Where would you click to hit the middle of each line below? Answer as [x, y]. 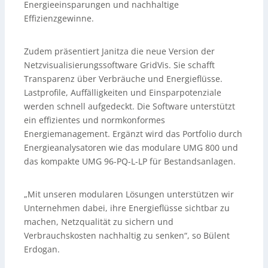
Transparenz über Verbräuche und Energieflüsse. [123, 79]
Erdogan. [42, 249]
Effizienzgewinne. [59, 19]
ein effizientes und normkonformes [95, 120]
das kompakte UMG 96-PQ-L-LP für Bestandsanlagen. [130, 162]
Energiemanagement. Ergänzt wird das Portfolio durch [133, 134]
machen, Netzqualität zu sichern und [99, 222]
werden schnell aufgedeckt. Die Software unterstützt [130, 106]
